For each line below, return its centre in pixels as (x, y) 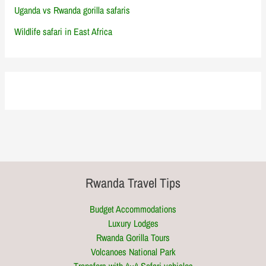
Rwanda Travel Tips (133, 183)
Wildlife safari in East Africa (64, 31)
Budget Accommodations (133, 209)
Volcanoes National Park (133, 252)
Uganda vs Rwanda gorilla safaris (72, 10)
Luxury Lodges (133, 224)
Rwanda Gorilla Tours (133, 238)
